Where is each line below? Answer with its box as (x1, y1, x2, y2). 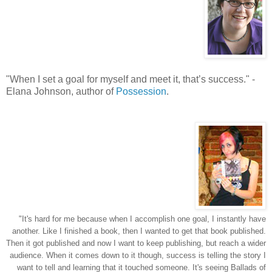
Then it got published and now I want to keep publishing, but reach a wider (6, 239, 266, 248)
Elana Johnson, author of (6, 86, 116, 97)
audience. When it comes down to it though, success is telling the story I (10, 251, 266, 260)
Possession (116, 86, 166, 97)
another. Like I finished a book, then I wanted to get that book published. (12, 226, 266, 236)
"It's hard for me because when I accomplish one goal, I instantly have (19, 214, 266, 223)
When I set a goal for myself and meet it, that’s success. (10, 74, 246, 84)
